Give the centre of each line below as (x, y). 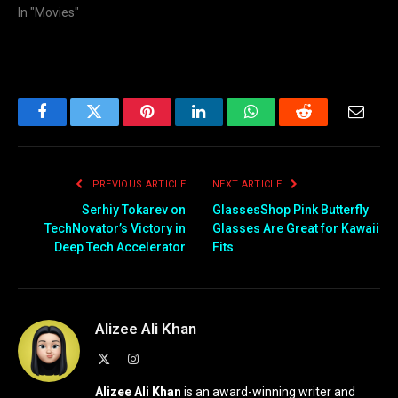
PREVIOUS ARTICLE (137, 185)
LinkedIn (227, 125)
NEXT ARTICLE (249, 185)
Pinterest (173, 125)
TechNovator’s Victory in (115, 229)
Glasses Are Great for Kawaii (296, 229)
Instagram (163, 358)
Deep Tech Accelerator (120, 247)
